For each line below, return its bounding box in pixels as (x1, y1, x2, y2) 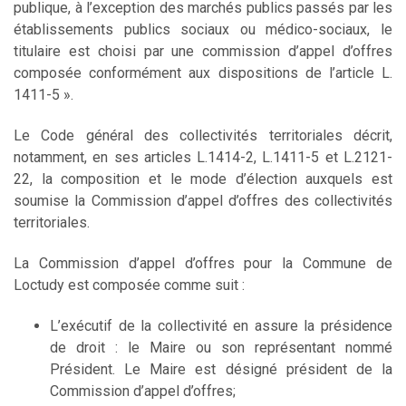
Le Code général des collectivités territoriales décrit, (14, 126, 392, 144)
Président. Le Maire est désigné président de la (50, 360, 392, 378)
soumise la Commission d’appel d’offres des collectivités (14, 191, 392, 209)
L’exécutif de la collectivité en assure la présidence (50, 316, 392, 334)
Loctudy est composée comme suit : (14, 275, 245, 294)
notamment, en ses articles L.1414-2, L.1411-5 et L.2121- (14, 148, 392, 166)
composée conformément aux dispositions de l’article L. (14, 63, 392, 82)
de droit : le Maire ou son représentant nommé (50, 338, 392, 356)
